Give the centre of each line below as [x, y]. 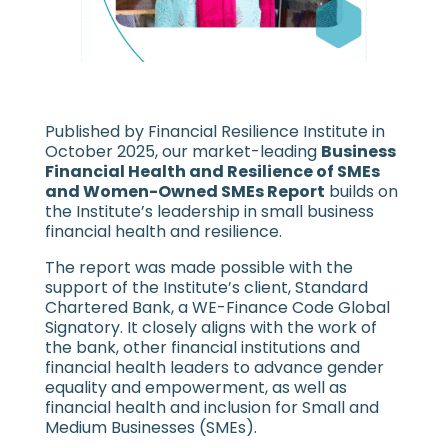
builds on [361, 192]
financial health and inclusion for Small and [211, 408]
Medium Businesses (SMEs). [150, 428]
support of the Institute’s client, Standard [206, 288]
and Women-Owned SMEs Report [184, 192]
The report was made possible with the [198, 268]
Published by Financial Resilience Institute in [214, 132]
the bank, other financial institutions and [202, 348]
